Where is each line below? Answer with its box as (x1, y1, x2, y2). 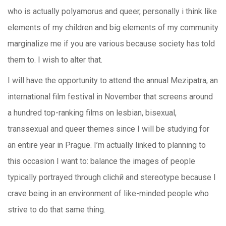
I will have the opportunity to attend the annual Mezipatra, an (8, 76, 218, 85)
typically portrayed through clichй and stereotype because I (8, 173, 216, 182)
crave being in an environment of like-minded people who (8, 189, 209, 198)
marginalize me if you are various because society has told (8, 39, 215, 48)
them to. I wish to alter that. (8, 55, 102, 65)
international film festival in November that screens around (8, 92, 213, 101)
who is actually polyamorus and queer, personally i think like (8, 7, 217, 16)
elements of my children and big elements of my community (8, 23, 218, 32)
